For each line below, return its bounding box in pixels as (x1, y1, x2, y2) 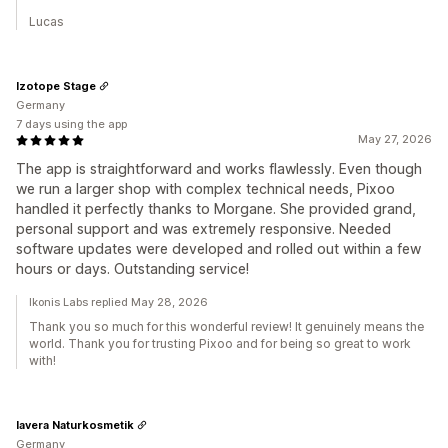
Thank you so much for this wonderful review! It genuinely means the (29, 319, 424, 334)
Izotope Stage (16, 78, 96, 93)
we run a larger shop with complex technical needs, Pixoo (16, 180, 395, 197)
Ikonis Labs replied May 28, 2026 (29, 295, 208, 309)
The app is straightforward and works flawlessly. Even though (16, 160, 422, 177)
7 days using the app (16, 117, 127, 131)
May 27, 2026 (358, 132, 432, 146)
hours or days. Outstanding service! (16, 260, 249, 277)
